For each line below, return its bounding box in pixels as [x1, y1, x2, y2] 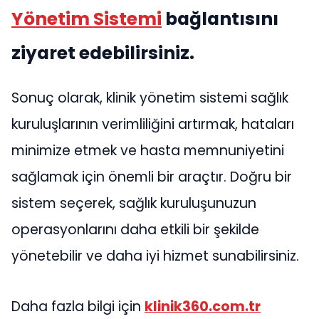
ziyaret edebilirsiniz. [11, 40, 194, 66]
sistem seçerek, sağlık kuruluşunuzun [11, 193, 256, 213]
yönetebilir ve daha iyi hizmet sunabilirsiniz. [11, 246, 299, 266]
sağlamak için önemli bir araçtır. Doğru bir [11, 167, 292, 187]
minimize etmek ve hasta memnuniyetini [11, 140, 284, 160]
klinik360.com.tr [145, 297, 261, 317]
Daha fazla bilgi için [11, 297, 145, 317]
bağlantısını [162, 6, 278, 31]
